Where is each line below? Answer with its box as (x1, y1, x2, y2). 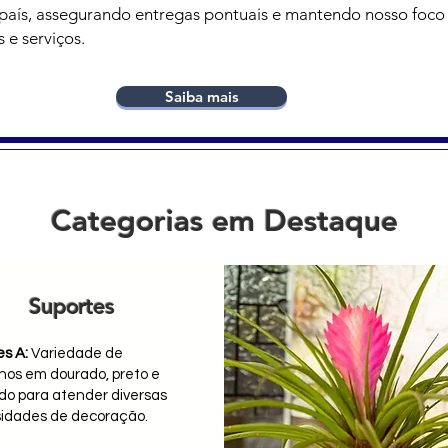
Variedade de (30, 346, 123, 361)
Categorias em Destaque (50, 203, 398, 239)
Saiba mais (164, 87, 239, 106)
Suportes (28, 293, 121, 320)
